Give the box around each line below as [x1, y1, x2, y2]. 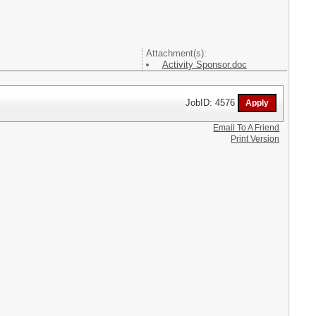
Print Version [231, 134, 280, 144]
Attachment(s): [145, 48, 207, 59]
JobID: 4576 [186, 97, 238, 108]
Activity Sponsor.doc [162, 59, 247, 71]
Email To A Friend [213, 123, 280, 133]
